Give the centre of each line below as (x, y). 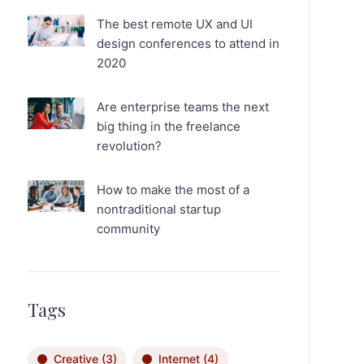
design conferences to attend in (188, 43)
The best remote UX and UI (174, 24)
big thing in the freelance (168, 126)
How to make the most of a (173, 190)
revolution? (129, 146)
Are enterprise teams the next (182, 107)
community (128, 229)
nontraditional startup (158, 209)
